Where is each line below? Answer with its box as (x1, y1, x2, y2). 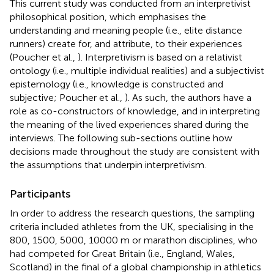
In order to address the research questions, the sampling (10, 207, 254, 219)
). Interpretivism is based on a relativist (78, 51, 242, 63)
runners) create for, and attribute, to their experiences (10, 37, 242, 50)
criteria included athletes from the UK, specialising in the (10, 220, 254, 232)
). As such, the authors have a (125, 91, 251, 103)
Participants (10, 187, 70, 201)
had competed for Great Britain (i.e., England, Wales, (10, 247, 235, 259)
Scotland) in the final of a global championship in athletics (10, 261, 261, 273)
